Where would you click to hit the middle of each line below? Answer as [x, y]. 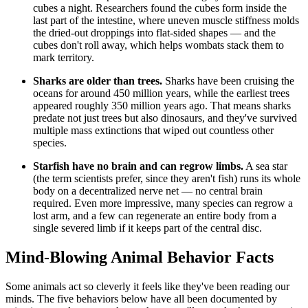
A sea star [265, 166]
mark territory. [64, 58]
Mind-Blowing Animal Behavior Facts [140, 257]
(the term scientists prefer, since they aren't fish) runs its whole [167, 179]
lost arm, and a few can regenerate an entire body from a [155, 216]
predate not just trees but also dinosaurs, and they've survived [165, 118]
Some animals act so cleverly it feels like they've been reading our [147, 287]
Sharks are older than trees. [98, 81]
